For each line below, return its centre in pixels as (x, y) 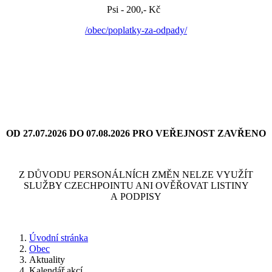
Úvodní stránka (59, 238)
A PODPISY (136, 196)
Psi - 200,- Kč (136, 9)
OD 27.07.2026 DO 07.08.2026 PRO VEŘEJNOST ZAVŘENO (136, 133)
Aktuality (47, 260)
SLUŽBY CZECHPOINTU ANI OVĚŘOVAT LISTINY (136, 185)
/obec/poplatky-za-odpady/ (136, 30)
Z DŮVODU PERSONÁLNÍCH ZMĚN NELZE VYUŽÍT (136, 175)
